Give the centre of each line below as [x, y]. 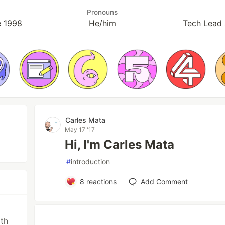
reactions [100, 182]
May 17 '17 [80, 129]
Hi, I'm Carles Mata [120, 144]
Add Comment [164, 182]
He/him [102, 23]
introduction [91, 161]
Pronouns [102, 12]
